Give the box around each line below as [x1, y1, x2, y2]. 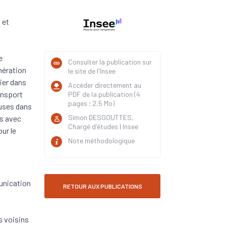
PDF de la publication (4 [68, 90, 140, 98]
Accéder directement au [68, 81, 141, 89]
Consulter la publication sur [68, 58, 152, 66]
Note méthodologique [68, 136, 135, 145]
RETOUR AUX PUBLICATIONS [63, 183, 142, 190]
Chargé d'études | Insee [68, 122, 138, 131]
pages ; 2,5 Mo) [68, 99, 115, 107]
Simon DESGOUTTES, [68, 113, 134, 122]
